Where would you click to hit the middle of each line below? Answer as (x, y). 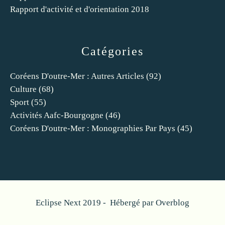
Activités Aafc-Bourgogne (57, 115)
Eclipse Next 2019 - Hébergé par (96, 203)
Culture (23, 89)
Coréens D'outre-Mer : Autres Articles (77, 76)
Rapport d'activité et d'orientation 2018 (80, 9)
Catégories (113, 51)
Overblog (173, 203)
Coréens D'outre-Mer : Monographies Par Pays (93, 128)
